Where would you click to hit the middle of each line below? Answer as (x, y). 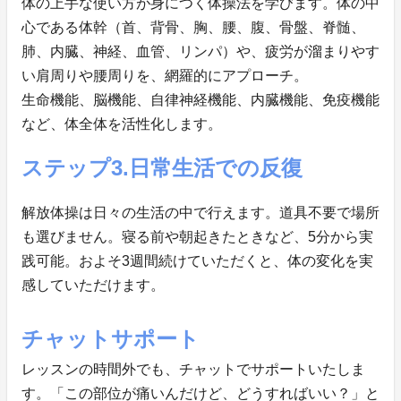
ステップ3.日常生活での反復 (162, 168)
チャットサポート (111, 339)
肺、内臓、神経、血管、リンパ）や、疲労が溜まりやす (200, 52)
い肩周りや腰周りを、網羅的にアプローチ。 (165, 76)
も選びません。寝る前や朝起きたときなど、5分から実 (197, 237)
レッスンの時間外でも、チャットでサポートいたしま (193, 370)
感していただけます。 (93, 286)
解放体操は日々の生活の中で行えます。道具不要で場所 (200, 213)
